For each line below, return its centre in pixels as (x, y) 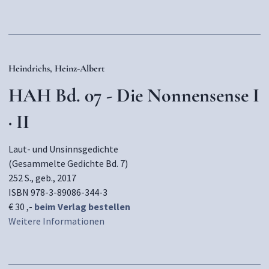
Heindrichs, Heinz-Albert (56, 68)
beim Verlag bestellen (82, 207)
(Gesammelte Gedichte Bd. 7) (68, 163)
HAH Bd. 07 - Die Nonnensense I (134, 95)
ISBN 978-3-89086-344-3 (58, 192)
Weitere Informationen (56, 221)
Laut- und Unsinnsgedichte (63, 149)
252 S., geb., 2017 (42, 178)
